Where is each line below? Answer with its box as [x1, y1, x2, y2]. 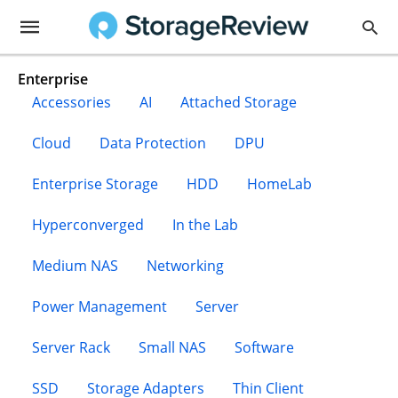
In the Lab [172, 215, 239, 235]
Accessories [32, 92, 112, 112]
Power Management [32, 297, 168, 316]
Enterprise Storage [32, 174, 159, 194]
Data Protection [99, 133, 207, 153]
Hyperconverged [32, 215, 145, 235]
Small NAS [139, 338, 207, 357]
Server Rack [32, 338, 111, 357]
